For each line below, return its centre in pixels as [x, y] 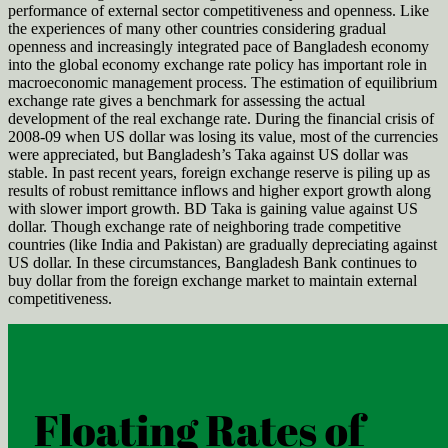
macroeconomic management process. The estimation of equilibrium [222, 83]
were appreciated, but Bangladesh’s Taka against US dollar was [208, 155]
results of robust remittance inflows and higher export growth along [219, 191]
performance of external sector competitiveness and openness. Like [218, 11]
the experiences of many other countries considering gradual [197, 29]
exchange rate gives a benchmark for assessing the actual [186, 101]
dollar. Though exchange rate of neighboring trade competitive [204, 227]
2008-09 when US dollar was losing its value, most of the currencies [223, 137]
